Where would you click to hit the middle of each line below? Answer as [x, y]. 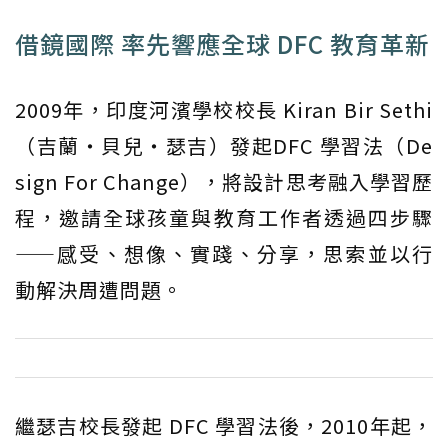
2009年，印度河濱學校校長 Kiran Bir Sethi [224, 110]
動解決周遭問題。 [99, 290]
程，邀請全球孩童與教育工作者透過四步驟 [224, 218]
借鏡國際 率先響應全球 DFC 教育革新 [222, 44]
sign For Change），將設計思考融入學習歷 [224, 182]
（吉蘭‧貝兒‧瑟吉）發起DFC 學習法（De [224, 146]
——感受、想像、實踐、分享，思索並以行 [224, 254]
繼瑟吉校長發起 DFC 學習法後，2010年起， [224, 426]
